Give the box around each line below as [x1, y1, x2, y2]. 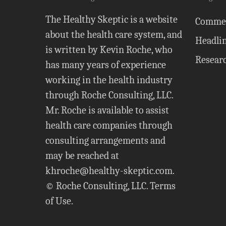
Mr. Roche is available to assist [45, 104, 169, 116]
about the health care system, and [45, 29, 182, 40]
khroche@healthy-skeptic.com [45, 165, 173, 177]
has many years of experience [45, 59, 166, 71]
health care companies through [45, 120, 173, 131]
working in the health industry [45, 74, 173, 86]
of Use [45, 195, 71, 207]
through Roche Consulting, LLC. [45, 89, 173, 101]
